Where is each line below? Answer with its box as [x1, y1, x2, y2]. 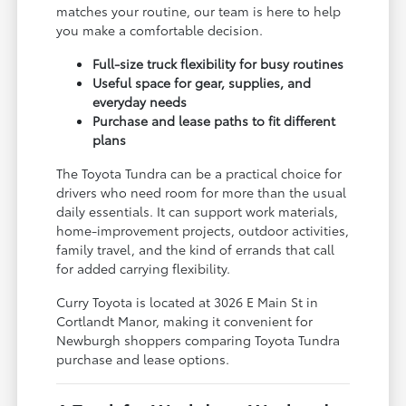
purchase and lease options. [56, 349, 230, 368]
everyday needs [92, 92, 188, 111]
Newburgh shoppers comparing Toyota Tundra [56, 330, 341, 349]
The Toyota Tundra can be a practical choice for [56, 163, 343, 182]
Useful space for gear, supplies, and [92, 72, 312, 92]
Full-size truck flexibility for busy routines [92, 53, 344, 72]
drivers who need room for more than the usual [56, 182, 347, 201]
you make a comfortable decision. [56, 20, 264, 39]
